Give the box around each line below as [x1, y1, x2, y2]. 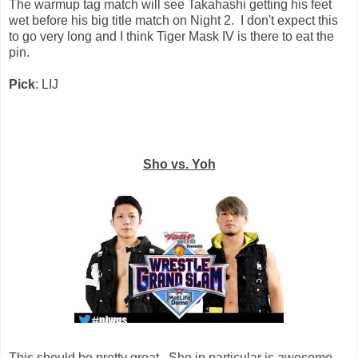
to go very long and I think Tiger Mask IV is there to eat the [9, 29, 334, 43]
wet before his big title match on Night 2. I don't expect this [9, 13, 338, 27]
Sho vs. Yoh [142, 157, 216, 171]
